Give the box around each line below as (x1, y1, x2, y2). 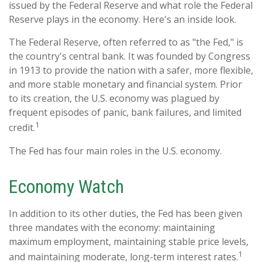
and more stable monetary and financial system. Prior (9, 78, 242, 91)
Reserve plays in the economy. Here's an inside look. (9, 13, 236, 26)
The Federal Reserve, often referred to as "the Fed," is (9, 36, 243, 49)
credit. (9, 121, 35, 135)
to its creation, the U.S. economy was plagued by (9, 92, 219, 105)
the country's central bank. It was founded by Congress (9, 50, 250, 63)
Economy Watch (9, 175, 124, 198)
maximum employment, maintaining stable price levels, (9, 235, 249, 248)
